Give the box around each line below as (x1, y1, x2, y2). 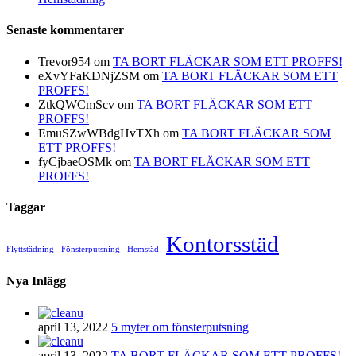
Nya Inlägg (6, 274, 66, 288)
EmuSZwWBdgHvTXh (38, 126, 160, 140)
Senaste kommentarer (6, 23, 124, 37)
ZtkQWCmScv (38, 97, 114, 111)
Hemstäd (127, 245, 159, 254)
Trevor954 (38, 54, 91, 68)
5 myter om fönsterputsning (111, 319, 249, 334)
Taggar (6, 199, 45, 214)
